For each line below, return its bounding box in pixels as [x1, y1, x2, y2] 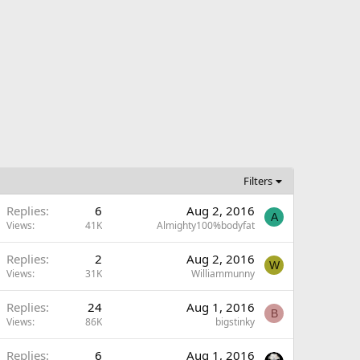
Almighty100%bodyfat [157, 219, 255, 232]
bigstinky [215, 315, 255, 329]
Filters [243, 174, 273, 188]
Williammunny [191, 267, 255, 280]
